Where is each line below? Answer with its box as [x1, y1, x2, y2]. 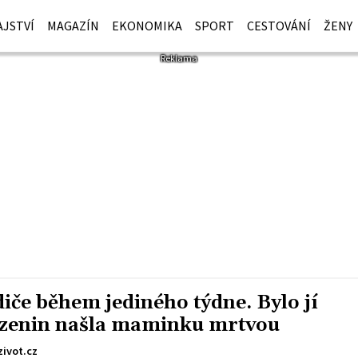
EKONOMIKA [112, 18, 183, 34]
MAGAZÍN [47, 18, 100, 34]
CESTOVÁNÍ [247, 18, 312, 34]
